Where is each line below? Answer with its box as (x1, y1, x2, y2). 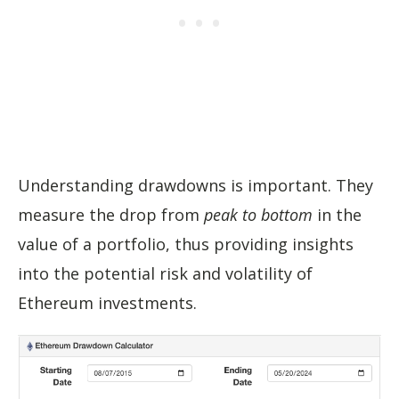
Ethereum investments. (18, 292, 197, 313)
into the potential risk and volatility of (18, 263, 313, 284)
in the (313, 204, 362, 225)
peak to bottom (204, 204, 313, 225)
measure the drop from (18, 204, 204, 225)
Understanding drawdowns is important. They (18, 175, 373, 196)
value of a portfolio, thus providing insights (18, 233, 354, 255)
